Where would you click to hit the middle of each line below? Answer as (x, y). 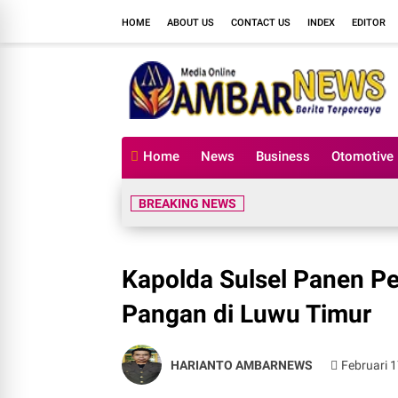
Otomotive (362, 156)
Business (283, 156)
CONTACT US (261, 22)
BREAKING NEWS (187, 203)
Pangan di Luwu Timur (247, 314)
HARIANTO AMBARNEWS (242, 365)
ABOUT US (191, 22)
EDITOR (369, 22)
